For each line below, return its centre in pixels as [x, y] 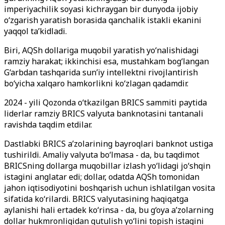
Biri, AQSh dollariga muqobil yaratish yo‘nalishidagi [101, 50]
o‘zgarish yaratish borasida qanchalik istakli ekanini [103, 20]
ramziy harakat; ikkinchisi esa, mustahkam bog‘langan [106, 61]
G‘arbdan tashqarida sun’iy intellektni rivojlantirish [101, 72]
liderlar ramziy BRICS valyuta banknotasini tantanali [104, 114]
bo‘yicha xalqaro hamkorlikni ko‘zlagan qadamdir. [96, 83]
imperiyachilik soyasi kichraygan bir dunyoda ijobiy [101, 9]
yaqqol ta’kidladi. [35, 31]
